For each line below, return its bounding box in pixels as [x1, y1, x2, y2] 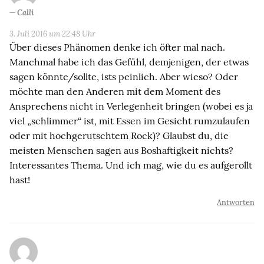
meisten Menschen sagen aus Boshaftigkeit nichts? [9, 144, 233, 156]
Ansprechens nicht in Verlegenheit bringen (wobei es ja [9, 100, 253, 112]
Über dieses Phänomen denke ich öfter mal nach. [9, 41, 225, 53]
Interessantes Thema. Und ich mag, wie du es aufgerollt [9, 159, 252, 171]
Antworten [217, 197, 255, 207]
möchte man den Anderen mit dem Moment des [9, 85, 220, 97]
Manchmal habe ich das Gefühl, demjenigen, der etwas [9, 55, 249, 68]
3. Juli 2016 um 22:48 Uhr [9, 28, 95, 39]
